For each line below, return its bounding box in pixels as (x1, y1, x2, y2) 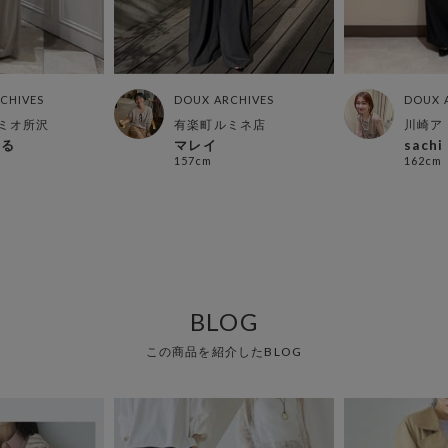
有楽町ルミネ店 (174, 117, 267, 133)
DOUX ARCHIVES (174, 93, 275, 107)
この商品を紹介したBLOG (145, 344, 303, 360)
